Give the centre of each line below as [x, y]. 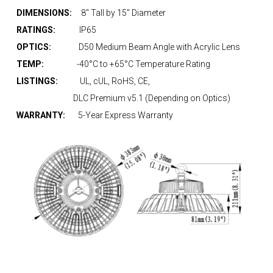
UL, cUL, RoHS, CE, [115, 81]
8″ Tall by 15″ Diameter [123, 13]
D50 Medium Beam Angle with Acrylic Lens [159, 47]
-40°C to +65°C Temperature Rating [143, 64]
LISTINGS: [48, 81]
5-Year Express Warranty [125, 115]
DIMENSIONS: [48, 13]
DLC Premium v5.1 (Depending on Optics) [123, 98]
